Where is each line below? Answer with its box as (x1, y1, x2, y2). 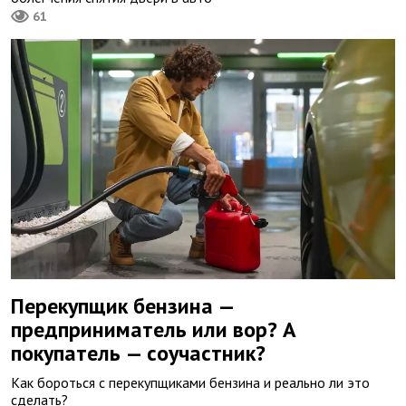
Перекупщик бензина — (11, 292, 236, 321)
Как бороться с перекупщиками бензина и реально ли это (11, 373, 370, 392)
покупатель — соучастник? (11, 339, 266, 368)
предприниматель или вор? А (11, 315, 296, 344)
